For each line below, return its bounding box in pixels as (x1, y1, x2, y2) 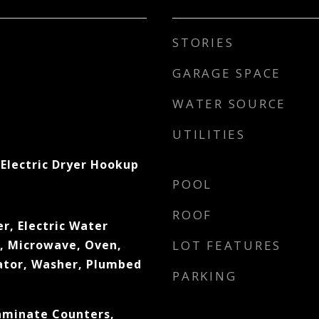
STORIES (172, 34, 234, 51)
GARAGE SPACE (172, 65, 281, 81)
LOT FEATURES (172, 237, 281, 253)
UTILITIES (172, 126, 246, 142)
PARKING (172, 268, 237, 284)
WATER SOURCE (172, 95, 286, 112)
